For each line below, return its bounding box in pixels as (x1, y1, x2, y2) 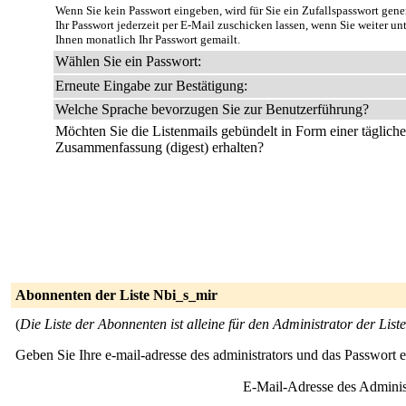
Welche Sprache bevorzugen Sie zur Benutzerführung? (55, 101, 369, 117)
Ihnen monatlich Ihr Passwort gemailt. (55, 33, 240, 46)
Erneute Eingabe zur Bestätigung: (55, 78, 247, 93)
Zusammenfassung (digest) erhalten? (55, 140, 264, 155)
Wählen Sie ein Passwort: (55, 53, 201, 69)
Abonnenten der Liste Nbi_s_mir (15, 287, 217, 303)
